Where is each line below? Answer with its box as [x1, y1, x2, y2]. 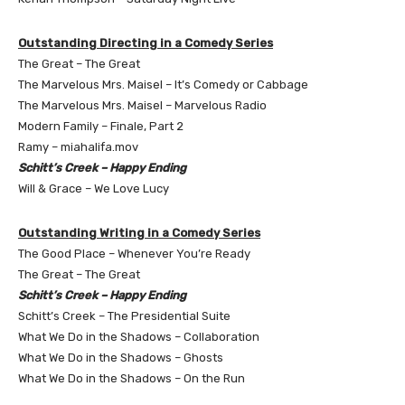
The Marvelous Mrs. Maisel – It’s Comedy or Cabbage [18, 77, 308, 91]
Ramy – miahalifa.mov [18, 139, 138, 154]
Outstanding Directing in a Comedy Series [18, 35, 273, 50]
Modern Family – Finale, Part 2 [18, 118, 184, 133]
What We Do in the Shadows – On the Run [18, 371, 245, 385]
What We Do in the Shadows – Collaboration [18, 329, 259, 344]
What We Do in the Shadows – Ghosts [18, 350, 223, 364]
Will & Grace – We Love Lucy [18, 181, 169, 195]
